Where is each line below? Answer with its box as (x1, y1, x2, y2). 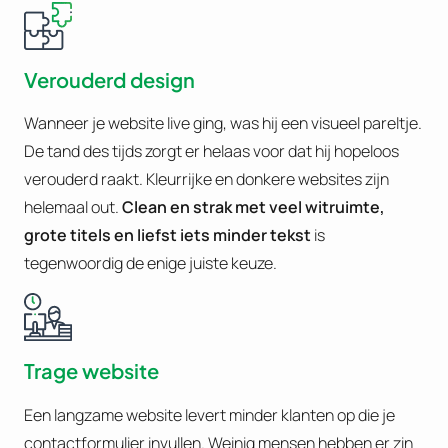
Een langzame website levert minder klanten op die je (24, 403, 395, 426)
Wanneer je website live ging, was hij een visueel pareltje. (24, 112, 422, 135)
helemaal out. (24, 196, 122, 219)
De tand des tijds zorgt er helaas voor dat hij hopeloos (24, 140, 399, 163)
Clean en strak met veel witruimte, (122, 196, 385, 219)
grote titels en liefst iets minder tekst (24, 224, 311, 247)
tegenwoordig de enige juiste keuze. (24, 252, 277, 275)
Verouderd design (24, 66, 195, 92)
